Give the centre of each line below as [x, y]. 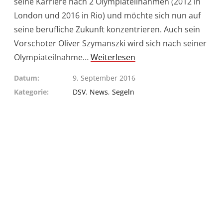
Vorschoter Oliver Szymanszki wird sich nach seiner [110, 43]
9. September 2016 [104, 78]
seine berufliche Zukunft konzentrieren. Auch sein [107, 29]
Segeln [123, 92]
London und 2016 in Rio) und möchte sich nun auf [107, 15]
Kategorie [30, 92]
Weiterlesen [113, 57]
